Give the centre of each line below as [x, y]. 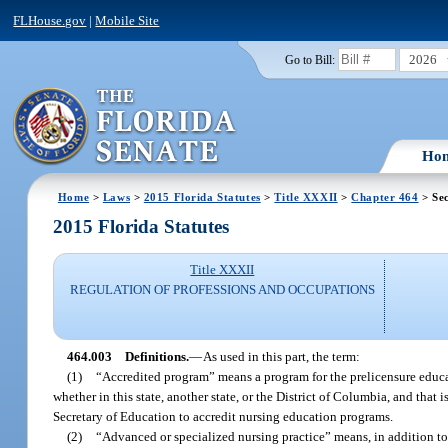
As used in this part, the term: [282, 356]
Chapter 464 [385, 196]
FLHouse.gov [50, 20]
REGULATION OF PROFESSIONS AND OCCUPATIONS [222, 290]
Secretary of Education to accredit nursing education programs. [223, 416]
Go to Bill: [309, 59]
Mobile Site [127, 20]
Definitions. [156, 356]
